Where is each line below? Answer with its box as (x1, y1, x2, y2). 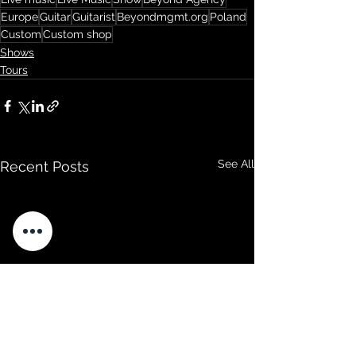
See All (218, 157, 254, 170)
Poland (210, 10, 246, 23)
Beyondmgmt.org (117, 10, 208, 23)
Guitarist (72, 10, 115, 23)
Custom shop (43, 28, 112, 41)
